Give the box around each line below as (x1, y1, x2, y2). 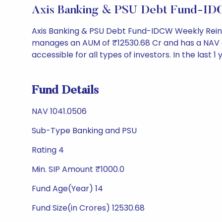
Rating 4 (32, 144, 64, 156)
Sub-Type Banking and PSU (32, 125, 137, 136)
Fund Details (32, 85, 99, 97)
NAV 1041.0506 (32, 106, 87, 117)
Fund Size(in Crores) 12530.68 (32, 202, 145, 214)
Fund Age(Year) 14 (32, 183, 103, 194)
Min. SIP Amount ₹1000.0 (32, 164, 124, 175)
